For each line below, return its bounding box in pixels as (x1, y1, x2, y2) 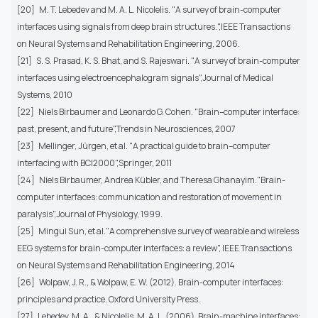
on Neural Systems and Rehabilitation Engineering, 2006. (17, 38, 240, 50)
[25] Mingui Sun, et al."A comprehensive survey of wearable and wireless (17, 225, 299, 238)
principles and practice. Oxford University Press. (17, 293, 200, 306)
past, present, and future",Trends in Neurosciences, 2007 (17, 123, 236, 136)
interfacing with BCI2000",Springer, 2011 (17, 157, 172, 170)
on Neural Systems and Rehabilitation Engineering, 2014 (17, 259, 235, 272)
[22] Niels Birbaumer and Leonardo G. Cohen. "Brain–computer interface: (17, 106, 300, 119)
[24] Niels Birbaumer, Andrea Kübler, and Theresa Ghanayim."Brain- (17, 174, 285, 187)
